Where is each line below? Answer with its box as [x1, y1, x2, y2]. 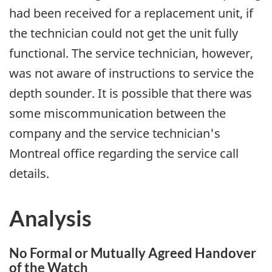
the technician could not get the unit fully [9, 24, 238, 41]
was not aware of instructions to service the [9, 64, 254, 81]
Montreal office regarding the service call [9, 144, 239, 161]
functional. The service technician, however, [9, 44, 253, 61]
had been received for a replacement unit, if [9, 4, 253, 21]
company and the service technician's [9, 124, 220, 141]
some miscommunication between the [9, 104, 226, 121]
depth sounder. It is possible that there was [9, 84, 252, 101]
